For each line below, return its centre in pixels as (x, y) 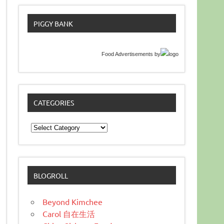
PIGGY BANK (53, 23)
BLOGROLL (50, 175)
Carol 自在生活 (69, 213)
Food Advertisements (127, 54)
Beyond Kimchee (73, 201)
